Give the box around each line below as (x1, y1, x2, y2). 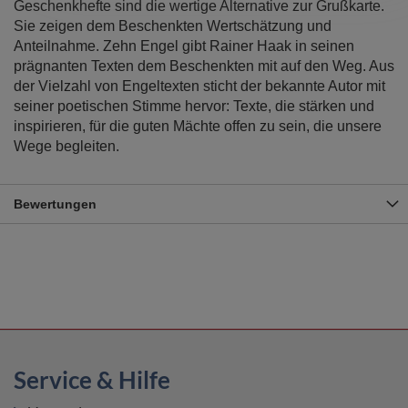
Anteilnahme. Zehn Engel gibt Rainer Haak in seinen (14, 38, 354, 54)
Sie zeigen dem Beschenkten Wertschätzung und (14, 18, 331, 34)
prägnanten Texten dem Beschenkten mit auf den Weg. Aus (14, 58, 394, 74)
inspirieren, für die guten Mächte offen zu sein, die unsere (14, 118, 382, 134)
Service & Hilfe (14, 365, 170, 394)
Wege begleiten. (14, 138, 119, 154)
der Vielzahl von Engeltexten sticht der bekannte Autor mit (14, 78, 385, 94)
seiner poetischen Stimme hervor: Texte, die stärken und (14, 98, 374, 114)
